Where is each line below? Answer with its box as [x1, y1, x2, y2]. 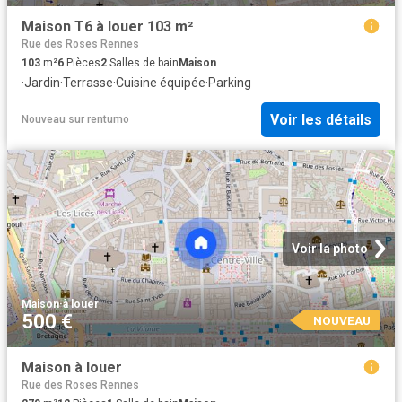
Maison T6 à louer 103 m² [22, 18, 193, 36]
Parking [208, 75, 251, 91]
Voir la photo [292, 240, 368, 256]
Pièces [64, 57, 100, 70]
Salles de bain [107, 57, 179, 70]
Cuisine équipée [116, 75, 205, 91]
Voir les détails [270, 110, 371, 128]
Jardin [24, 75, 60, 91]
